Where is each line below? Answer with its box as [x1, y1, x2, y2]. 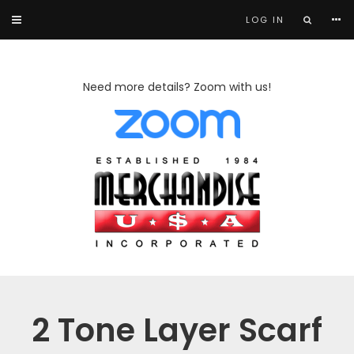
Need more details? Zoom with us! [83, 79, 271, 95]
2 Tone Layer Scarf [32, 308, 322, 352]
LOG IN [246, 13, 284, 26]
